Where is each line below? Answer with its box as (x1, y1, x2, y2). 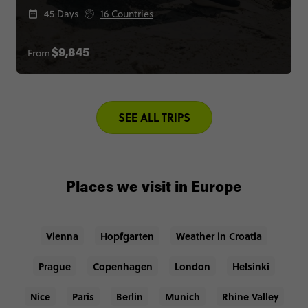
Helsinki (232, 258, 269, 273)
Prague (38, 258, 71, 273)
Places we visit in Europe (66, 180, 242, 196)
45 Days (44, 6, 78, 21)
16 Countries (100, 6, 153, 21)
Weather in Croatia (176, 228, 262, 243)
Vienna (46, 228, 78, 243)
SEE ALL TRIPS (118, 109, 190, 125)
